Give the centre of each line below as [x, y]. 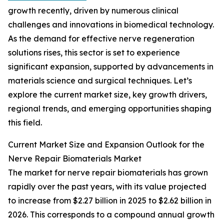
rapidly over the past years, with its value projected [107, 187]
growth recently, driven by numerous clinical [93, 11]
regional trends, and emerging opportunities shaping [110, 109]
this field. [25, 123]
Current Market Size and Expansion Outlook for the [106, 145]
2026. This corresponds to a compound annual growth [111, 215]
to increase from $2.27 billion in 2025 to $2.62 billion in [110, 201]
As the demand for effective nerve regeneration [101, 39]
